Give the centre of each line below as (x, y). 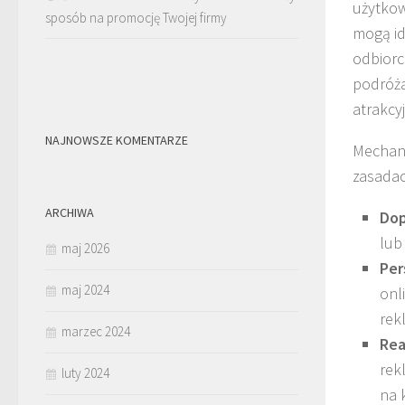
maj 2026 (85, 248)
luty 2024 (85, 372)
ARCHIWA (70, 212)
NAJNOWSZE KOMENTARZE (117, 140)
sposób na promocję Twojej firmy (136, 17)
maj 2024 (85, 289)
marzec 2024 (96, 331)
